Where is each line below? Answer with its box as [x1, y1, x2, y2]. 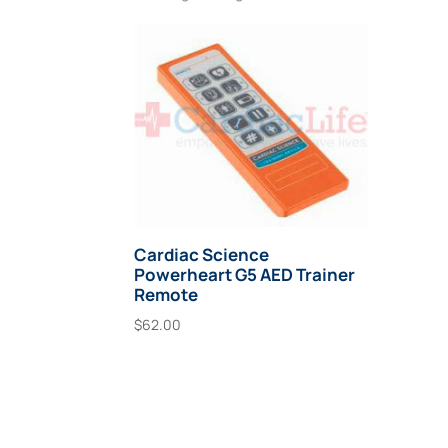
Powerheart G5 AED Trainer [134, 262, 356, 286]
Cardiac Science [134, 242, 270, 266]
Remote [134, 282, 199, 306]
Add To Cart [150, 358, 240, 381]
